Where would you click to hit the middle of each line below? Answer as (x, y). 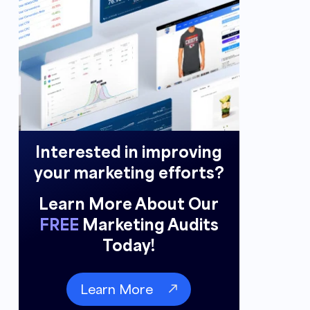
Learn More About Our (129, 203)
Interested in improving (129, 151)
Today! (129, 244)
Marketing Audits (148, 224)
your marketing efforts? (129, 172)
